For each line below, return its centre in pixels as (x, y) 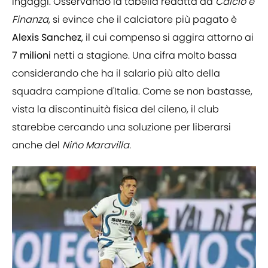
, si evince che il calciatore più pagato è (143, 20)
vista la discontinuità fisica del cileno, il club (115, 109)
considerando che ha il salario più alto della (116, 74)
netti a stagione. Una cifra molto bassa (145, 56)
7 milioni (33, 56)
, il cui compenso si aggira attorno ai (167, 38)
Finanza (30, 20)
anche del (37, 145)
